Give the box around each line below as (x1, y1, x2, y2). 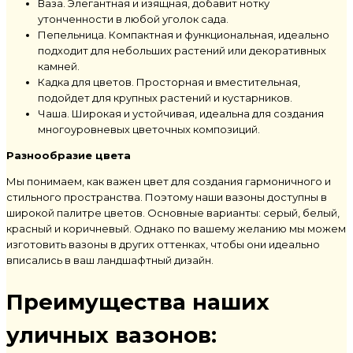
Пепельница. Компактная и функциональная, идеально (38, 28, 329, 41)
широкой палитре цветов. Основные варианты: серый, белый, (6, 206, 340, 219)
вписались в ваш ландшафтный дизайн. (6, 253, 214, 266)
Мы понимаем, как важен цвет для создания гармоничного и (6, 174, 331, 188)
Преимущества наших (6, 288, 269, 316)
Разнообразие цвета (6, 148, 131, 162)
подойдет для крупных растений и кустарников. (38, 91, 292, 104)
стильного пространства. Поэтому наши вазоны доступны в (6, 190, 327, 203)
